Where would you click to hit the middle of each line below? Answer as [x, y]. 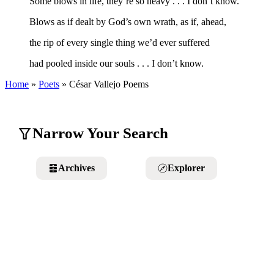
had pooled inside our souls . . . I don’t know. [117, 64]
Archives [77, 168]
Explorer [187, 168]
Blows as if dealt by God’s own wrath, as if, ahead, [128, 22]
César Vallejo [95, 84]
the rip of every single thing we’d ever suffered [120, 43]
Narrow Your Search [100, 133]
